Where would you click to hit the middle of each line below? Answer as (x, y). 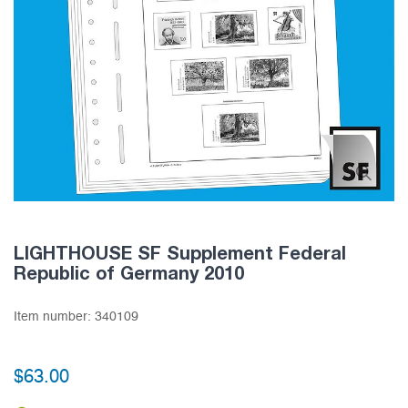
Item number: (54, 317)
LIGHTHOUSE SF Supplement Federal (180, 253)
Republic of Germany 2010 (129, 273)
